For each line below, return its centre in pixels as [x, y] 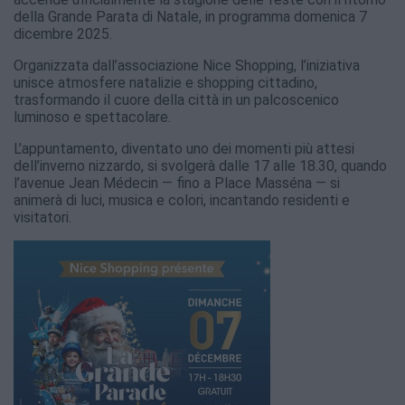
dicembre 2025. [63, 34]
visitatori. [42, 218]
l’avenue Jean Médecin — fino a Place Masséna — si [177, 184]
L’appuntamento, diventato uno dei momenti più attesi [184, 149]
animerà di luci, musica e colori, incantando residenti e [182, 201]
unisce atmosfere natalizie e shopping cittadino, [165, 83]
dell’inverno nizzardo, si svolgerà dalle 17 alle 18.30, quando [200, 166]
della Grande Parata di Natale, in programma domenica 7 [190, 17]
